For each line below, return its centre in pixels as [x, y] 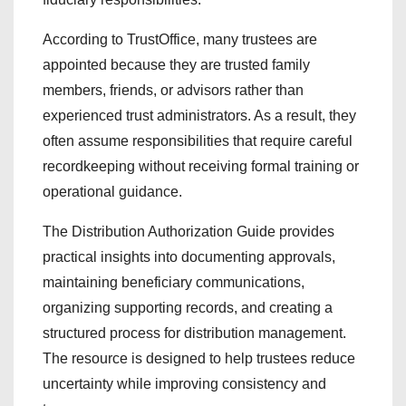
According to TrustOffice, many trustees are [180, 39]
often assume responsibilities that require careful [198, 140]
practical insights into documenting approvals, [189, 256]
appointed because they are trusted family [176, 64]
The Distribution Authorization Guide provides [188, 231]
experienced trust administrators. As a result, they [199, 115]
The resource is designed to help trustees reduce [199, 358]
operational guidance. [112, 191]
